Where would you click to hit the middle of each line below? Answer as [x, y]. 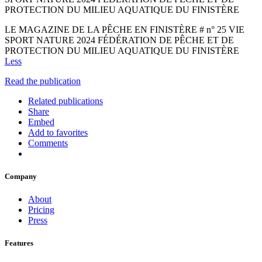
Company [21, 177]
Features [19, 243]
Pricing [41, 210]
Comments [48, 143]
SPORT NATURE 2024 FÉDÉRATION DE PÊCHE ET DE [119, 40]
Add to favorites [58, 132]
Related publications [65, 101]
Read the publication [43, 81]
